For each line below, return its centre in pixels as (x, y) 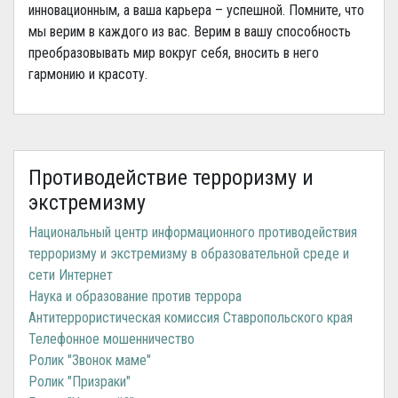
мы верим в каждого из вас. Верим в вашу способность (190, 31)
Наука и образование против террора (135, 296)
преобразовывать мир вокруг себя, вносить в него (174, 52)
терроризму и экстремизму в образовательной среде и (189, 253)
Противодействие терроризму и (171, 177)
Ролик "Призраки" (80, 381)
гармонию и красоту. (88, 74)
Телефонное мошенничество (111, 338)
